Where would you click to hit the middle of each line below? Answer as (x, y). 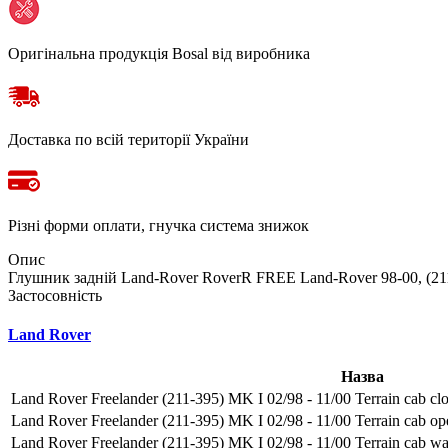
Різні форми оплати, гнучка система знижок (158, 225)
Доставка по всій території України (128, 139)
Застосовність (55, 295)
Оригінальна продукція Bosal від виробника (159, 53)
